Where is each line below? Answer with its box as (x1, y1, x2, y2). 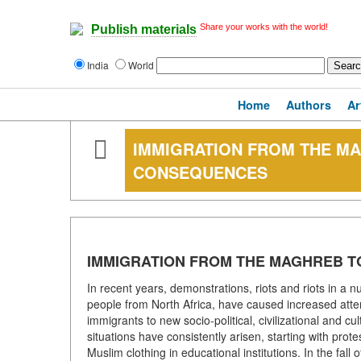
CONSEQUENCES (133, 160, 268, 184)
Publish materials (91, 23, 197, 37)
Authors (286, 97, 331, 113)
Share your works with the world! (200, 22, 328, 31)
